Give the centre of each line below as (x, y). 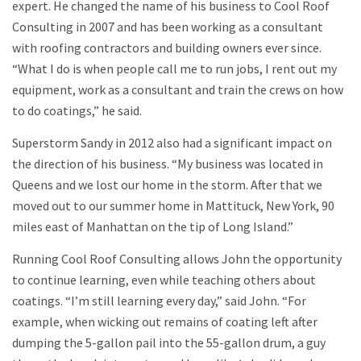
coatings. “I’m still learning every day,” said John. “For (159, 301)
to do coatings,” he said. (77, 111)
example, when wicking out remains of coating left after (165, 322)
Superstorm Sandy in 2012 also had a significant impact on (172, 143)
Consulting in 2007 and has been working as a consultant (168, 27)
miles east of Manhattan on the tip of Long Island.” (153, 227)
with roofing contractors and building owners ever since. (167, 48)
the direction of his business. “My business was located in (168, 164)
